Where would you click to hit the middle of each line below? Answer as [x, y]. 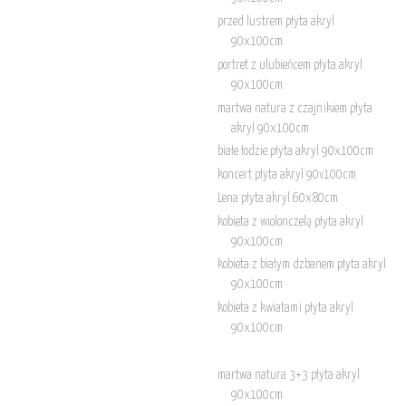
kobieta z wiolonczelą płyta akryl [290, 222]
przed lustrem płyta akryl [275, 22]
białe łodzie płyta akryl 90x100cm [295, 152]
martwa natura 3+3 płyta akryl [288, 375]
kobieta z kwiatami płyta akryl [285, 309]
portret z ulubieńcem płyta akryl [290, 65]
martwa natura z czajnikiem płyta [295, 108]
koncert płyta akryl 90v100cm [286, 175]
